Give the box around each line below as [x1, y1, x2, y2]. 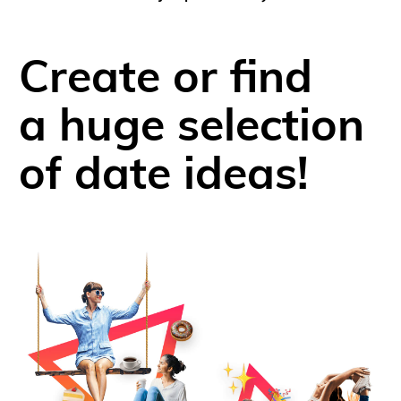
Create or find [19, 57, 312, 104]
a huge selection [19, 106, 364, 152]
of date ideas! [19, 154, 309, 200]
